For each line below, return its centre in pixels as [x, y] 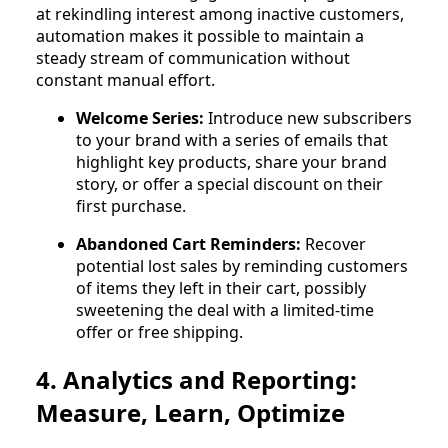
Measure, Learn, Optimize [190, 412]
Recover [333, 243]
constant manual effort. [125, 79]
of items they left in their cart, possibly [221, 287]
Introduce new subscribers [308, 117]
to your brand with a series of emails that [232, 139]
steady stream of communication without [193, 57]
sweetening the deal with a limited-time [225, 309]
